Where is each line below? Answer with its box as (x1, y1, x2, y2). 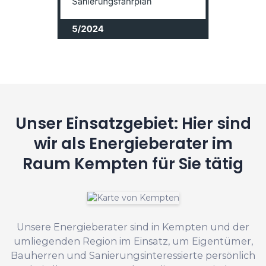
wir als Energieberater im (33, 132, 233, 154)
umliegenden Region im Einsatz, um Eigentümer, (13, 235, 253, 247)
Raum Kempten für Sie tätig (23, 152, 243, 175)
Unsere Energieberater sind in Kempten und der (17, 220, 249, 233)
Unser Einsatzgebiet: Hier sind (15, 112, 251, 134)
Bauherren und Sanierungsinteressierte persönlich (11, 249, 255, 261)
